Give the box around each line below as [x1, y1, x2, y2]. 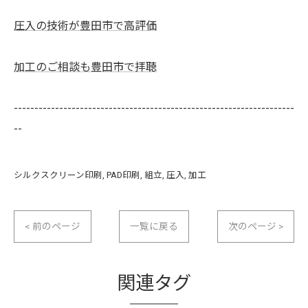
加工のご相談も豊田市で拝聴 [14, 60, 157, 74]
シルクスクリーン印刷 [14, 170, 102, 180]
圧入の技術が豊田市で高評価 [14, 19, 157, 32]
